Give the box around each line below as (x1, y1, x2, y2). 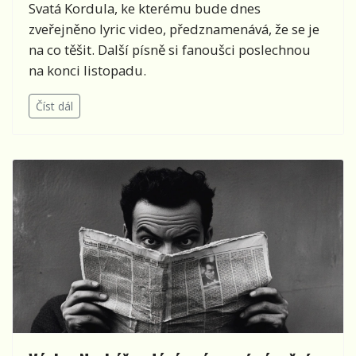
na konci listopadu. (29, 61, 146, 80)
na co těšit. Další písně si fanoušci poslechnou (29, 41, 311, 60)
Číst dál (36, 99, 73, 114)
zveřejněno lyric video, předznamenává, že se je (29, 20, 319, 39)
